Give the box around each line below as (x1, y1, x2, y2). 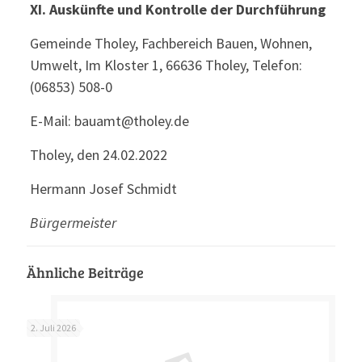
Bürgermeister (29, 213, 116, 232)
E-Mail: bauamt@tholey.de (29, 112, 189, 130)
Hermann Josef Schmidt (29, 179, 177, 198)
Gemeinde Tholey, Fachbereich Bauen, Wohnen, (29, 34, 312, 53)
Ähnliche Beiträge (27, 263, 144, 282)
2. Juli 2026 (31, 322, 76, 334)
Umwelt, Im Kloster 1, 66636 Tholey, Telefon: (29, 56, 302, 74)
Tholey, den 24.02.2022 (29, 145, 167, 164)
